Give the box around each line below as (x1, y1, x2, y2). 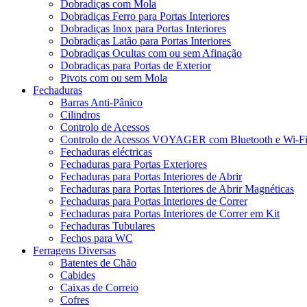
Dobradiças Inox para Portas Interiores (60, 22, 226, 34)
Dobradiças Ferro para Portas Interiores (60, 10, 230, 22)
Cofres (60, 293, 89, 306)
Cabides (60, 269, 95, 281)
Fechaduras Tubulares (60, 219, 155, 232)
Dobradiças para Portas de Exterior (60, 59, 211, 71)
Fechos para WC (60, 232, 133, 244)
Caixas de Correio (60, 281, 138, 293)
